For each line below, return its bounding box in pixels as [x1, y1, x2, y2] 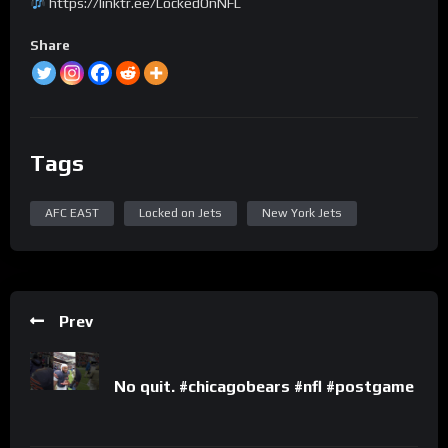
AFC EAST [45, 205, 99, 220]
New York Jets [262, 205, 342, 220]
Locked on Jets [139, 205, 222, 220]
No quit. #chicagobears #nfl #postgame [114, 376, 414, 396]
